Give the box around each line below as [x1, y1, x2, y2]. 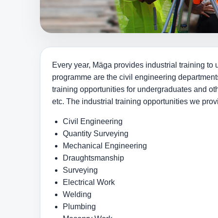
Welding [63, 190, 91, 199]
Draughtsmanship [63, 154, 124, 162]
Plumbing [63, 202, 96, 211]
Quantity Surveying [63, 129, 128, 138]
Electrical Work [63, 178, 115, 186]
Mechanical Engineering [63, 142, 147, 150]
